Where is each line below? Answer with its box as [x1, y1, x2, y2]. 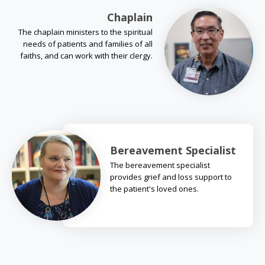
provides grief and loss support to [110, 171, 232, 182]
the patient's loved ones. [110, 183, 199, 194]
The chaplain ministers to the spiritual [18, 26, 153, 37]
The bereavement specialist [110, 159, 210, 170]
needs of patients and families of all [23, 38, 153, 49]
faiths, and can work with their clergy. [20, 50, 153, 61]
